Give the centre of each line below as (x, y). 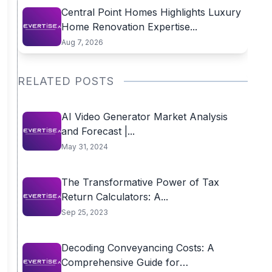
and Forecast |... (98, 131)
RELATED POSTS (66, 81)
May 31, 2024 (84, 147)
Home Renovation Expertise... (129, 27)
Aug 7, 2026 (82, 42)
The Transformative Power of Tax (140, 182)
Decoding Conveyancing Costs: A (138, 248)
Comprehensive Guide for (120, 262)
